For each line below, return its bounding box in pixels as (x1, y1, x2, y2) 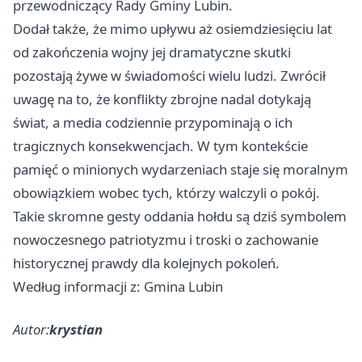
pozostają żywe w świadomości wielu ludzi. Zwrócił (13, 66, 326, 86)
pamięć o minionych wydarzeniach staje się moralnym (13, 160, 348, 179)
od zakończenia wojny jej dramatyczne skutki (13, 43, 291, 62)
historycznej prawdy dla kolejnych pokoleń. (13, 254, 280, 273)
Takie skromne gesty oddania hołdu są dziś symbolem (13, 207, 347, 226)
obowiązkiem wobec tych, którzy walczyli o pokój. (13, 183, 320, 203)
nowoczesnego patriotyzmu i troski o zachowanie (13, 230, 318, 250)
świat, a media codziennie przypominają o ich (13, 113, 293, 133)
